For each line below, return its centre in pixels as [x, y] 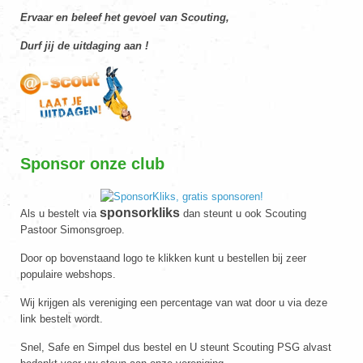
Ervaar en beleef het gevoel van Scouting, [125, 17]
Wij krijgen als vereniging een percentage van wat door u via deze [174, 302]
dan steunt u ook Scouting [243, 213]
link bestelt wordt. [62, 318]
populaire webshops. [68, 274]
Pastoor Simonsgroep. [73, 229]
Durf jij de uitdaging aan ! [84, 46]
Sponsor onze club [92, 164]
